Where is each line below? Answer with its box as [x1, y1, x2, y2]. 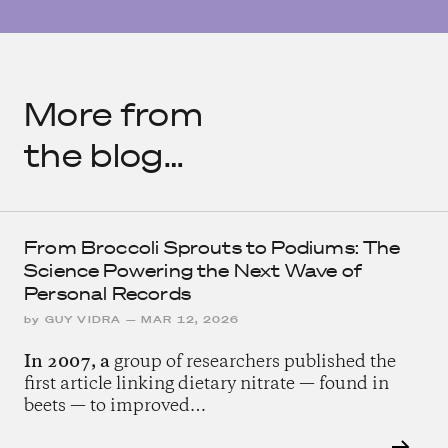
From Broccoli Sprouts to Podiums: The [24, 236, 401, 260]
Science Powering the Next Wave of [24, 259, 362, 283]
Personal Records [24, 282, 191, 306]
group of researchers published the [110, 350, 396, 375]
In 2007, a [24, 350, 110, 375]
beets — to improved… [24, 394, 206, 419]
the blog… [24, 136, 184, 174]
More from [24, 95, 203, 133]
